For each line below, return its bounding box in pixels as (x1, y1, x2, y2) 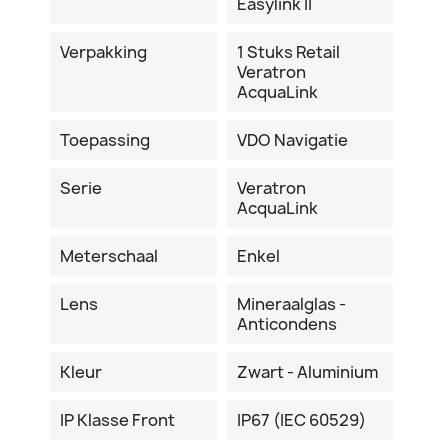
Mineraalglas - (236, 292, 346, 315)
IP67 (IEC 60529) (236, 408, 366, 431)
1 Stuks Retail (236, 40, 340, 63)
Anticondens (236, 312, 337, 335)
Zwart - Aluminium (236, 360, 378, 383)
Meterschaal (60, 244, 158, 267)
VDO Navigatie (236, 128, 348, 151)
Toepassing (60, 128, 150, 151)
